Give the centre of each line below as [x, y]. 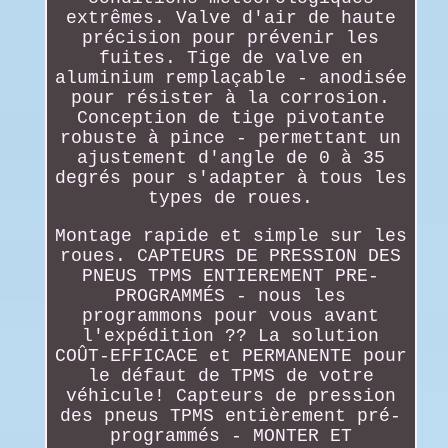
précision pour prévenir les [231, 37]
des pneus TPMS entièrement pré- [231, 415]
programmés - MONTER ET [230, 435]
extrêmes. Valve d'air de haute [230, 17]
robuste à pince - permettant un [231, 137]
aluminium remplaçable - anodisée [230, 77]
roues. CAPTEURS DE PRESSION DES [231, 255]
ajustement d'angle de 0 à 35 [230, 157]
